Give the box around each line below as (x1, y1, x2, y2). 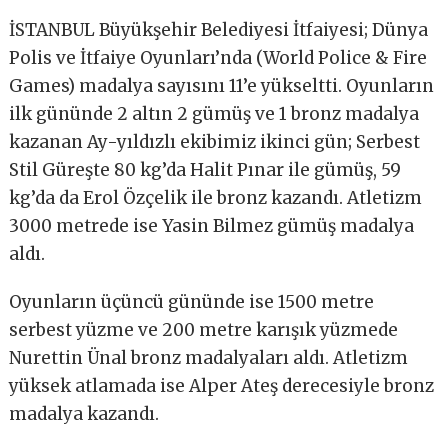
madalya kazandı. (9, 403, 160, 426)
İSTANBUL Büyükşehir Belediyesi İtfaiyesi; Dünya (9, 19, 429, 42)
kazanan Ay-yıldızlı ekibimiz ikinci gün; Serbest (9, 131, 421, 154)
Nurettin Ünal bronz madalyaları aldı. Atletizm (9, 347, 409, 370)
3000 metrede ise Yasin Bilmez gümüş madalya (9, 215, 415, 238)
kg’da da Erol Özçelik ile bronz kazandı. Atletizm (9, 187, 423, 210)
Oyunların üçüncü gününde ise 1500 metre (9, 291, 375, 314)
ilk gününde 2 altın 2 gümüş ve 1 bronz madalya (9, 103, 420, 126)
